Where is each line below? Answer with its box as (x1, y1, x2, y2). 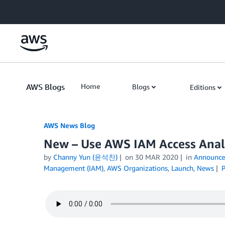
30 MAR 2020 (135, 153, 178, 161)
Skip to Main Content (5, 6, 71, 14)
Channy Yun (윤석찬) (53, 153, 118, 161)
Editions (190, 83, 215, 91)
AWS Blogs (26, 82, 65, 92)
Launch (171, 164, 193, 172)
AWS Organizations (107, 164, 168, 172)
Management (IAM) (44, 164, 103, 172)
